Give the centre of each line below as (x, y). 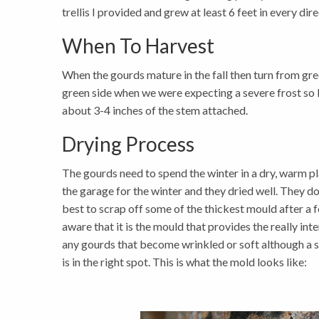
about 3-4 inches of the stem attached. (155, 110)
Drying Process (128, 144)
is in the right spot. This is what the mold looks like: (184, 262)
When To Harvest (138, 46)
